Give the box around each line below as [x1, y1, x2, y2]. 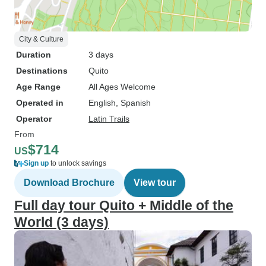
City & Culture [19, 35, 64, 43]
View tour [134, 178, 176, 188]
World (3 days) [14, 214, 109, 230]
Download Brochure [24, 178, 115, 188]
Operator [16, 114, 52, 123]
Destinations [16, 66, 68, 75]
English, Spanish [88, 98, 151, 107]
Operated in [16, 98, 64, 107]
